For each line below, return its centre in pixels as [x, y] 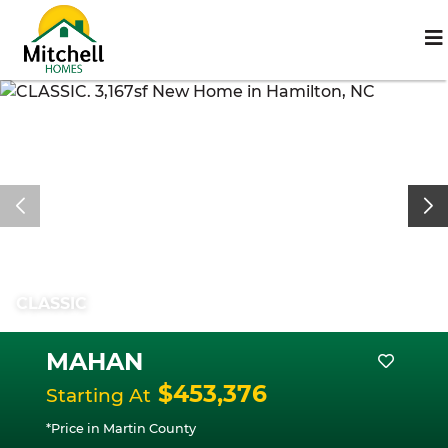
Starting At [98, 395]
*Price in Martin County [121, 428]
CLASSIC [51, 303]
